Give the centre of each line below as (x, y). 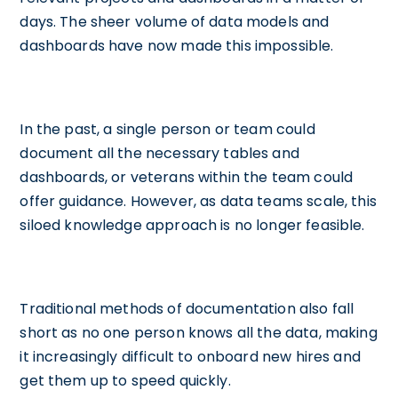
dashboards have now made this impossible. (179, 45)
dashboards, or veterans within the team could (187, 177)
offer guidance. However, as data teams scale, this (198, 201)
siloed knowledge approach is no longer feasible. (194, 225)
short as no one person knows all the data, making (199, 332)
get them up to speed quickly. (127, 380)
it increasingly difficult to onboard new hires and (190, 356)
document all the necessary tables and (159, 153)
